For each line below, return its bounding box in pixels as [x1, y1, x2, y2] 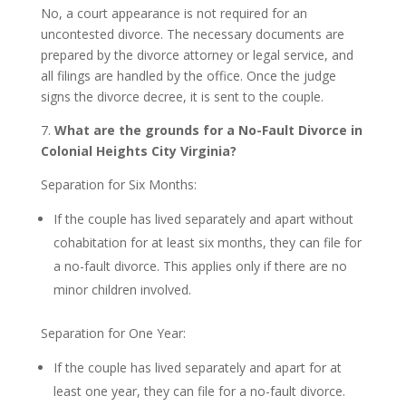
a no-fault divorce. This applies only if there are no [53, 257, 347, 275]
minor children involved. [53, 281, 191, 298]
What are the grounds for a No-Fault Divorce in [53, 121, 362, 139]
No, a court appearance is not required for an [40, 5, 307, 22]
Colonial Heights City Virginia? [40, 142, 237, 159]
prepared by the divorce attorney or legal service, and [40, 46, 353, 63]
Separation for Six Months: [40, 176, 197, 193]
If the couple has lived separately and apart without [53, 210, 353, 227]
